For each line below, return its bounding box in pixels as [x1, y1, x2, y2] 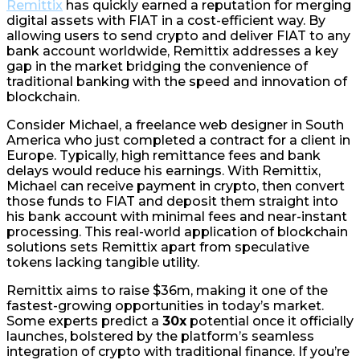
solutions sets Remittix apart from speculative [6, 239, 309, 256]
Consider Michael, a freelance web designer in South [6, 117, 344, 133]
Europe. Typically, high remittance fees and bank [6, 148, 321, 164]
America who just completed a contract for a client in [6, 133, 350, 149]
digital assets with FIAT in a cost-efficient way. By [6, 13, 325, 29]
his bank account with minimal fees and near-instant [6, 209, 347, 225]
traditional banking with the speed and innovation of [6, 74, 347, 90]
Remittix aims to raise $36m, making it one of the [6, 283, 328, 299]
